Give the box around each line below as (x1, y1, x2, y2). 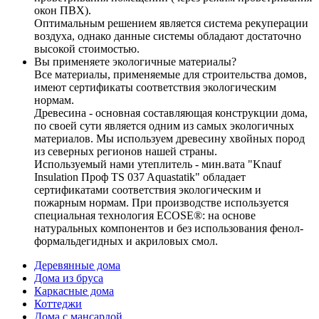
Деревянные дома (34, 259, 120, 272)
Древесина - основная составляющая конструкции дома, (34, 107, 308, 120)
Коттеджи (34, 298, 82, 310)
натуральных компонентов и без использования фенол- (34, 222, 303, 235)
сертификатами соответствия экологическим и (34, 184, 261, 197)
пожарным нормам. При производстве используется (34, 197, 288, 209)
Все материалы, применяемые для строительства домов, (34, 68, 307, 81)
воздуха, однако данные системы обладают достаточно (34, 30, 301, 43)
